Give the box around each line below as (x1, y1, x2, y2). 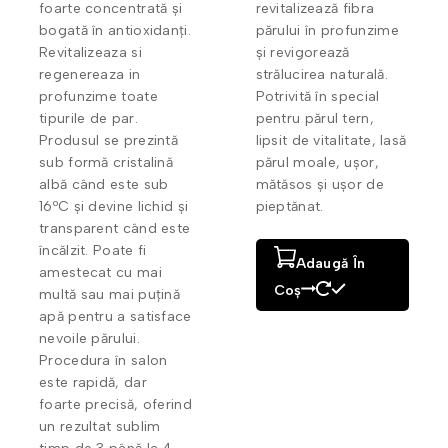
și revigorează (255, 43, 350, 61)
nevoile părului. (39, 329, 140, 347)
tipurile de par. (39, 109, 138, 127)
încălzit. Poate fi (39, 241, 147, 259)
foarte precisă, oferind (39, 395, 192, 413)
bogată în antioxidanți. (39, 21, 191, 39)
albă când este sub (39, 175, 169, 193)
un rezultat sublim (39, 417, 161, 435)
